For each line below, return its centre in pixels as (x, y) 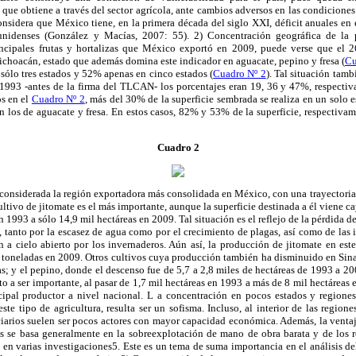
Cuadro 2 (178, 147)
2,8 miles (220, 270)
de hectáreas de (275, 270)
